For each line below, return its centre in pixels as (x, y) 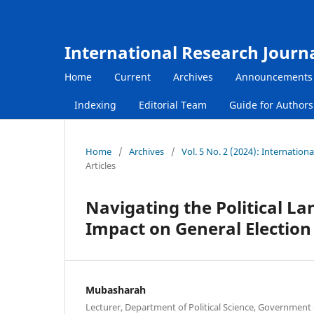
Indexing (95, 104)
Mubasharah (116, 289)
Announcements (274, 76)
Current (132, 76)
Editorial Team (173, 104)
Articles (101, 165)
